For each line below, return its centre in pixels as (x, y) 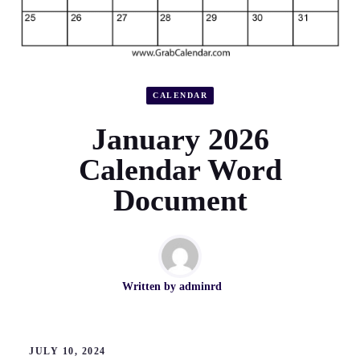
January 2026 (180, 139)
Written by (151, 287)
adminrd (200, 287)
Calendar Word (180, 170)
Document (180, 200)
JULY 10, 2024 (67, 352)
